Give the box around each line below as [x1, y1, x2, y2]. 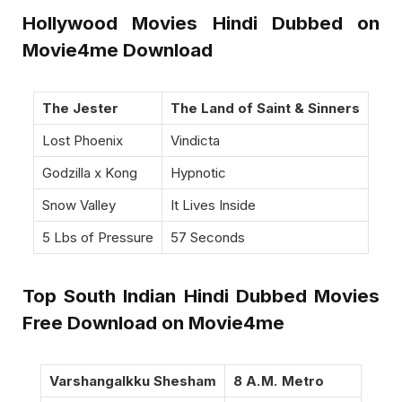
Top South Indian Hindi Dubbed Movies [22, 284, 380, 307]
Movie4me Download [22, 39, 213, 62]
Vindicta [170, 132, 220, 150]
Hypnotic [170, 164, 226, 182]
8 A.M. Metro [233, 371, 324, 389]
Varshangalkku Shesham [49, 371, 216, 389]
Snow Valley [42, 197, 116, 214]
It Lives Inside [170, 197, 256, 214]
